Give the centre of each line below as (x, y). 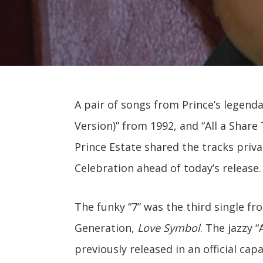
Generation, (106, 228)
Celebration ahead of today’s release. (168, 168)
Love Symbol (169, 228)
